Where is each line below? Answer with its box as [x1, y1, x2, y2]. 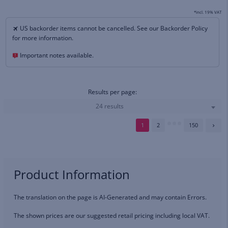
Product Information [14, 165, 130, 183]
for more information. [12, 33, 73, 42]
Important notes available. [20, 50, 94, 60]
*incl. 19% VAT [194, 9, 221, 15]
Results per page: [88, 87, 137, 96]
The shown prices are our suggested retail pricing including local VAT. [14, 211, 210, 220]
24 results [95, 101, 124, 110]
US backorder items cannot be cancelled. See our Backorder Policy [20, 23, 208, 33]
